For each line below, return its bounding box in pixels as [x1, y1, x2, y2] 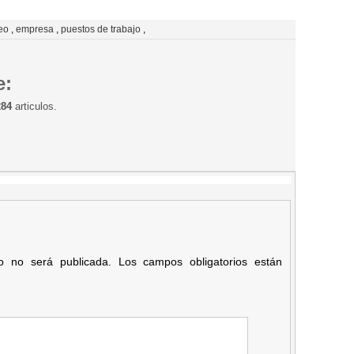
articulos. [12, 100, 57, 112]
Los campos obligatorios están [111, 254, 283, 268]
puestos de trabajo [61, 23, 141, 35]
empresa [16, 23, 54, 35]
